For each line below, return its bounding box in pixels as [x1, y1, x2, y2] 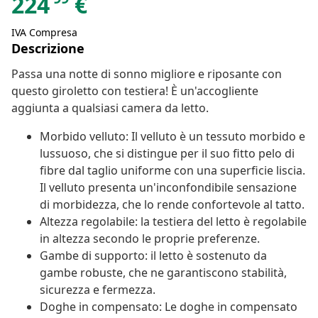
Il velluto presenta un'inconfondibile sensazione [40, 180, 297, 196]
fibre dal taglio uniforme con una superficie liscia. [40, 163, 305, 179]
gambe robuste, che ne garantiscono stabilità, [40, 265, 287, 281]
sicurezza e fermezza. [40, 282, 155, 298]
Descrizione [11, 40, 84, 57]
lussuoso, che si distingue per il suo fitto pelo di [40, 146, 295, 162]
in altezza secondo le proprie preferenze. [40, 231, 260, 247]
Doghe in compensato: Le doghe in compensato [40, 299, 297, 315]
